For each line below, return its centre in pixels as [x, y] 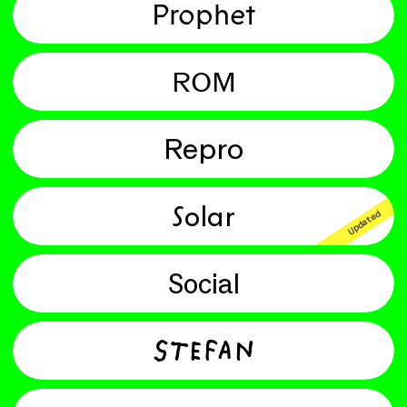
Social [203, 283]
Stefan [203, 350]
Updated [364, 223]
